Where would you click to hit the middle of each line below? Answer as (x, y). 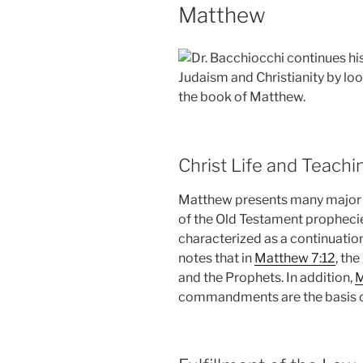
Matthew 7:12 (295, 258)
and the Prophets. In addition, (267, 278)
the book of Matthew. (242, 96)
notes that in (216, 258)
